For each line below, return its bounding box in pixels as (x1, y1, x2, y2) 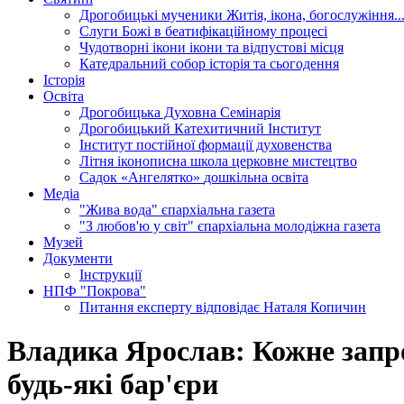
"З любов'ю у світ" (79, 218, 197, 234)
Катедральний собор (79, 56, 209, 71)
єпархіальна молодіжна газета (197, 218, 381, 234)
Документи (43, 251, 113, 266)
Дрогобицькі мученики (79, 7, 226, 23)
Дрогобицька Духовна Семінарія (79, 105, 280, 120)
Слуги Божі (79, 23, 154, 39)
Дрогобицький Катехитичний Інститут (79, 121, 321, 136)
